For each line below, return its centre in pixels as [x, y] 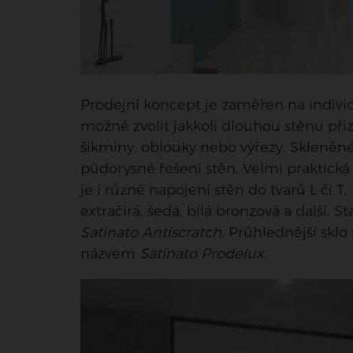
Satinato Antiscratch [151, 232]
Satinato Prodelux [202, 253]
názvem [110, 253]
